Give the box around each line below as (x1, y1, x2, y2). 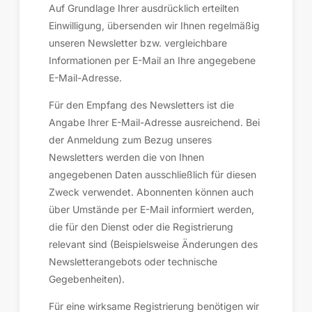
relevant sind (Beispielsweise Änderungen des (49, 238, 258, 250)
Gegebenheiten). (49, 273, 125, 285)
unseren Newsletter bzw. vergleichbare (49, 37, 227, 49)
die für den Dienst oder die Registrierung (49, 221, 233, 233)
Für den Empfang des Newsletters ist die (49, 99, 234, 111)
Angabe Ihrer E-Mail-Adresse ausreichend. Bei (49, 116, 260, 128)
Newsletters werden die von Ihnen (49, 151, 204, 163)
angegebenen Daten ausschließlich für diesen (49, 169, 256, 180)
